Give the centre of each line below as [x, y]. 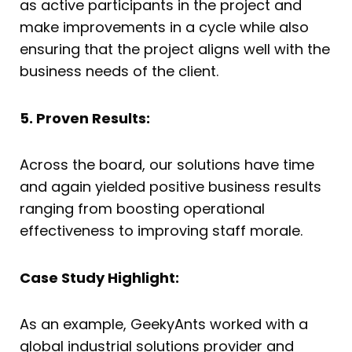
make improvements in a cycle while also [164, 27]
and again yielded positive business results [170, 187]
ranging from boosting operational [142, 209]
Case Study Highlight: [99, 277]
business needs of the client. [119, 71]
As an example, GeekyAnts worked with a [164, 324]
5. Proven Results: [85, 118]
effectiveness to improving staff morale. [161, 231]
